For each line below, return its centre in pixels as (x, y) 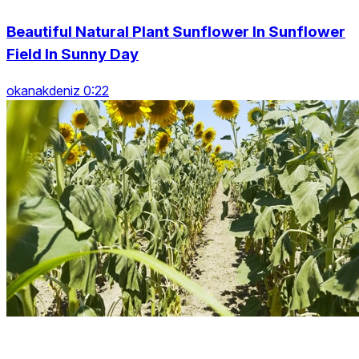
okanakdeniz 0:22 (58, 90)
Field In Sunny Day (73, 54)
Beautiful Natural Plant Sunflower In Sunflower (176, 32)
